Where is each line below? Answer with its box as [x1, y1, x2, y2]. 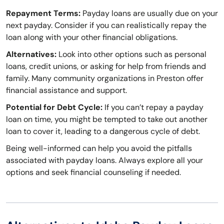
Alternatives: [6, 49, 56, 60]
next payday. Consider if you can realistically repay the [6, 20, 206, 31]
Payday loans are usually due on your [80, 8, 218, 19]
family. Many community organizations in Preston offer [6, 73, 203, 84]
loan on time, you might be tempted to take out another [6, 114, 207, 125]
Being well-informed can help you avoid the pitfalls [6, 143, 192, 154]
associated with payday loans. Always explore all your [6, 155, 203, 166]
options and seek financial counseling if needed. [6, 167, 181, 178]
